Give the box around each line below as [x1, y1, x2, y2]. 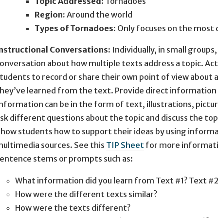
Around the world [66, 10, 132, 20]
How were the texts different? [15, 202, 130, 213]
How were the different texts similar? [15, 189, 157, 199]
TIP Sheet [106, 140, 144, 150]
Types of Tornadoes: [34, 23, 117, 34]
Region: [34, 10, 67, 20]
